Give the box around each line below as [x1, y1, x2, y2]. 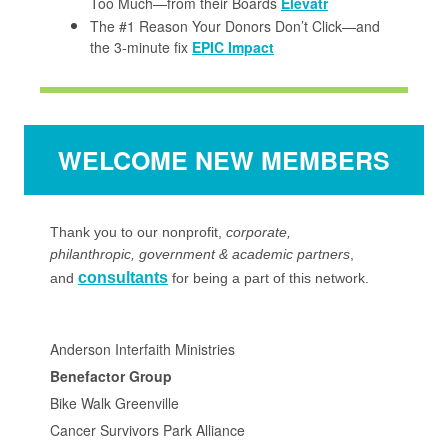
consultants [78, 269, 168, 286]
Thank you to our [50, 224, 162, 240]
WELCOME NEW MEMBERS [58, 142, 390, 178]
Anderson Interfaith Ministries [50, 339, 235, 359]
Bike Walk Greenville [50, 393, 179, 413]
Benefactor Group [50, 366, 172, 386]
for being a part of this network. [168, 270, 369, 286]
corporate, [226, 224, 291, 240]
